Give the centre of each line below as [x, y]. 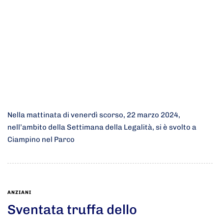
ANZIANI [19, 192]
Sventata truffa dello [72, 209]
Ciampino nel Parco [41, 140]
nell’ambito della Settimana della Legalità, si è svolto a [102, 127]
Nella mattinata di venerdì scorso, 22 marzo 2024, [94, 115]
